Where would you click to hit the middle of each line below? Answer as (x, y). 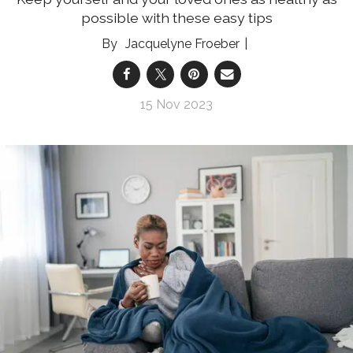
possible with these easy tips (176, 17)
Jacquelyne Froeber (182, 43)
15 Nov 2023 (176, 104)
